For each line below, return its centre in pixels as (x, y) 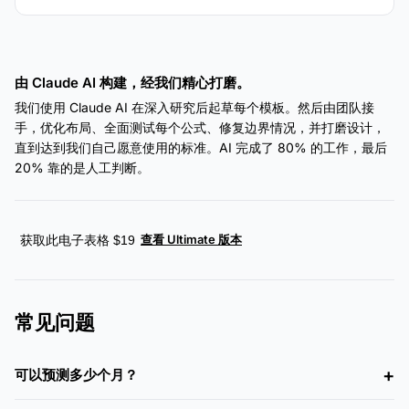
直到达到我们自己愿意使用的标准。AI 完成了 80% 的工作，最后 (201, 147)
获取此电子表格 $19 (78, 240)
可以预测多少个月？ (76, 374)
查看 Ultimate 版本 (191, 239)
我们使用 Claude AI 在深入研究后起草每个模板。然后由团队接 (194, 107)
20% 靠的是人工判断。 (82, 167)
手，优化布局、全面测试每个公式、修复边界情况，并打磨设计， (200, 127)
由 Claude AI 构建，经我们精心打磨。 (132, 82)
